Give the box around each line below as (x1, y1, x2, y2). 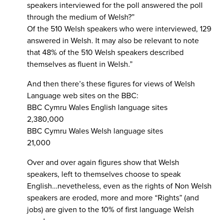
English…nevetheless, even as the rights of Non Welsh (27, 181, 212, 192)
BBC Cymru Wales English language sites (27, 103, 167, 113)
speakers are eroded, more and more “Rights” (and (27, 193, 199, 203)
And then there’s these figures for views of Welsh (27, 79, 195, 89)
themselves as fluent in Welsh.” (27, 59, 133, 70)
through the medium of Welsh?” (27, 12, 135, 23)
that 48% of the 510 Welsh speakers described (27, 48, 184, 58)
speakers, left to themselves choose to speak (27, 169, 181, 180)
